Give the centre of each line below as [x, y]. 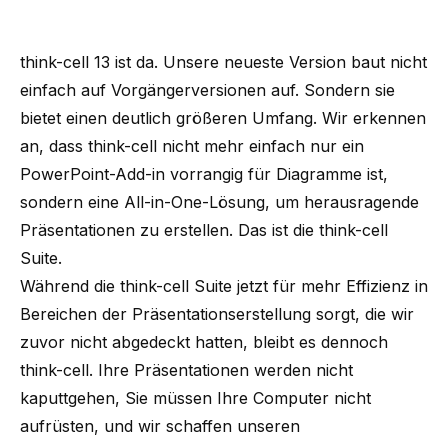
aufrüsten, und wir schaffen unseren [160, 426]
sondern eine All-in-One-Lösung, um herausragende [219, 202]
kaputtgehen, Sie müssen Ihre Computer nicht [195, 398]
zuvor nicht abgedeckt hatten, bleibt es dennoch [204, 342]
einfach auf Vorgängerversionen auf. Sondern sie [207, 90]
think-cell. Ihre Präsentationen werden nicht [186, 370]
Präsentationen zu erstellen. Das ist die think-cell [204, 230]
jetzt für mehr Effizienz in [332, 286]
